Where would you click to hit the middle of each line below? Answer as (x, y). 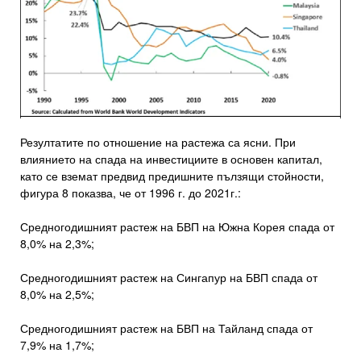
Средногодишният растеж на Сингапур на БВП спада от (169, 277)
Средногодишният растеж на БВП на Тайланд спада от (166, 328)
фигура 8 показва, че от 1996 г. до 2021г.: (131, 192)
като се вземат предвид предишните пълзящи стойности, (172, 175)
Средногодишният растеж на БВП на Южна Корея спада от (177, 226)
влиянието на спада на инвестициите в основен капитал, (171, 158)
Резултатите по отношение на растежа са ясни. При (158, 141)
